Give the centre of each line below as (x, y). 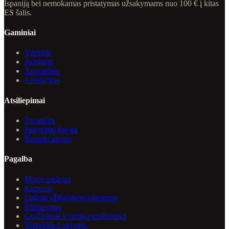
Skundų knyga (48, 139)
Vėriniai (38, 53)
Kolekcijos (42, 80)
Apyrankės (42, 71)
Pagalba (18, 159)
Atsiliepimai (25, 100)
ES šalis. (18, 12)
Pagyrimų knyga (51, 129)
